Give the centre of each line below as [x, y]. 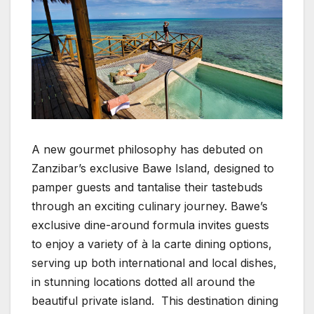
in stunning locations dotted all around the [143, 281]
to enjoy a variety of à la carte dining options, [152, 244]
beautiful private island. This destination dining [155, 300]
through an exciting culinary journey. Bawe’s [150, 206]
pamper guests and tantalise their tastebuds [147, 187]
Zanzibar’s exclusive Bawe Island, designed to [153, 168]
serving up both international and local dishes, [154, 262]
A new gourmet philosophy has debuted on [147, 149]
